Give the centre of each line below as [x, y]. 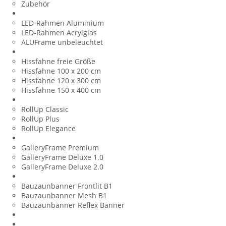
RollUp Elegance [48, 128]
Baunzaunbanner [51, 176]
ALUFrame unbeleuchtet [62, 42]
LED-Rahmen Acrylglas [59, 32]
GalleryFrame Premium [60, 147]
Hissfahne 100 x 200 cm [61, 71]
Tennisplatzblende [53, 214]
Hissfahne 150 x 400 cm [61, 90]
